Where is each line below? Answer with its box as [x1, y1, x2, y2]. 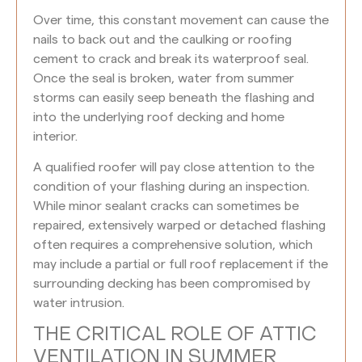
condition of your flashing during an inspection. [33, 180, 309, 194]
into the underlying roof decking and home [33, 110, 284, 124]
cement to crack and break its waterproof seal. [33, 52, 309, 65]
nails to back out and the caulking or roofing [33, 32, 292, 46]
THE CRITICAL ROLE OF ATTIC [33, 326, 317, 346]
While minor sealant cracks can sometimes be [33, 200, 299, 213]
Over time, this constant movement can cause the [33, 13, 329, 27]
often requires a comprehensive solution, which [33, 238, 313, 252]
